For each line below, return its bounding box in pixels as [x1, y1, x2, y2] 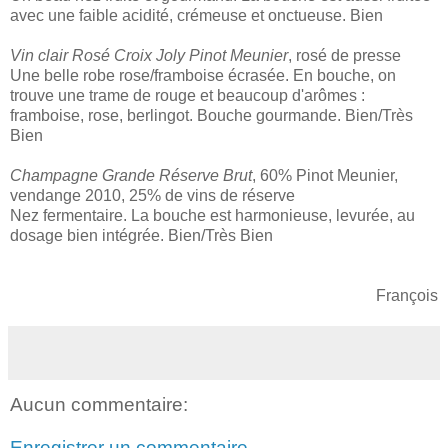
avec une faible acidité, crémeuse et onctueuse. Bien [10, 6, 383, 24]
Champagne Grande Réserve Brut [10, 166, 252, 184]
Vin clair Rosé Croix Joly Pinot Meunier [10, 46, 288, 64]
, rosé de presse [288, 46, 401, 64]
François [376, 286, 438, 304]
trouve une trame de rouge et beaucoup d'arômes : [10, 86, 365, 104]
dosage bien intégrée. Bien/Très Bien [10, 226, 273, 244]
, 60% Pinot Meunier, [252, 166, 398, 184]
